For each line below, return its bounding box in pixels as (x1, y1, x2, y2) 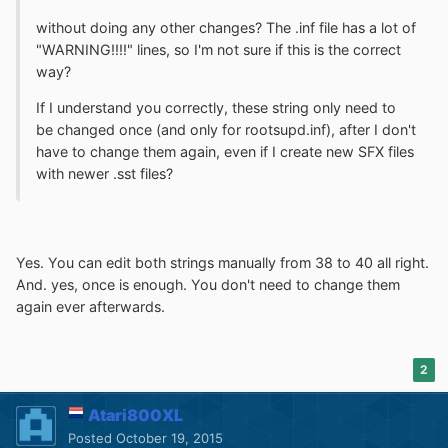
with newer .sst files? (36, 164, 173, 182)
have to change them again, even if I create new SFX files (36, 142, 414, 160)
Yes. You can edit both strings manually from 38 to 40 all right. (16, 253, 429, 271)
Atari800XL (88, 404, 183, 425)
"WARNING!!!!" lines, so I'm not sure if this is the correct (36, 40, 401, 58)
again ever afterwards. (16, 297, 165, 315)
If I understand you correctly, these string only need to (36, 98, 396, 116)
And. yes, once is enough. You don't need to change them (16, 275, 400, 293)
